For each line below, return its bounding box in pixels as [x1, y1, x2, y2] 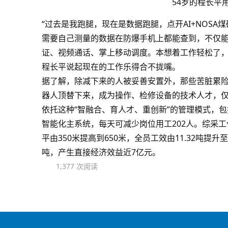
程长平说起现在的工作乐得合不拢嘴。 [42, 61, 180, 73]
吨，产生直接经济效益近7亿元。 [42, 147, 160, 158]
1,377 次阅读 [56, 161, 98, 172]
